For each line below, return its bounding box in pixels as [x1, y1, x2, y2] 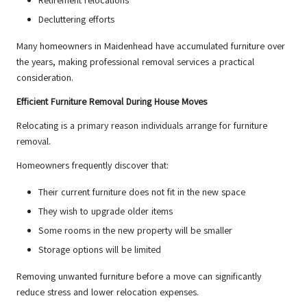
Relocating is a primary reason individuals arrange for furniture [16, 119, 267, 132]
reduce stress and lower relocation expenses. [16, 286, 199, 299]
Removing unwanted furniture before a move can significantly [16, 270, 261, 284]
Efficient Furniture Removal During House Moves [16, 95, 207, 108]
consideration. [16, 71, 73, 84]
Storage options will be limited [38, 243, 161, 257]
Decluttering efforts [38, 12, 114, 26]
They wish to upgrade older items [38, 204, 173, 218]
